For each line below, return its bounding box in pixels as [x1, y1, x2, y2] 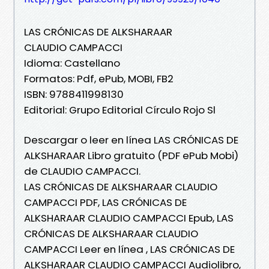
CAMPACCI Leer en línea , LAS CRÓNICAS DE [24, 241, 235, 256]
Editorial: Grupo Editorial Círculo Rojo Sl [24, 102, 216, 117]
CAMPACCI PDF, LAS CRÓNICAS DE [24, 195, 187, 210]
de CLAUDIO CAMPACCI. [24, 163, 141, 178]
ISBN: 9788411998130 [24, 86, 124, 101]
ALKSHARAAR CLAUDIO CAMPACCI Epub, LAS [24, 210, 234, 225]
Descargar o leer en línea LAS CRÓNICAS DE [24, 132, 238, 147]
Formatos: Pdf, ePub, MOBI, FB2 [24, 71, 174, 86]
